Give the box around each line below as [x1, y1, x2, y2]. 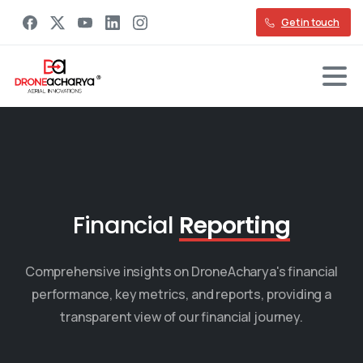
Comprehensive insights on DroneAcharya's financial [24, 262, 339, 280]
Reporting [178, 208, 290, 241]
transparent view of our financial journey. [60, 307, 303, 326]
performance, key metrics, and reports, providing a [32, 284, 331, 303]
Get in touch [280, 15, 340, 29]
